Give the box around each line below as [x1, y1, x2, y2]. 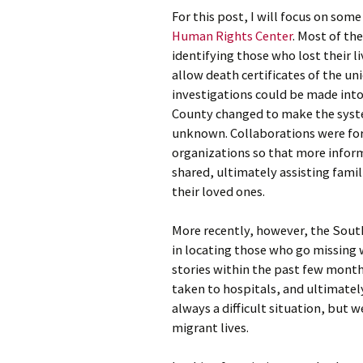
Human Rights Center [172, 28, 293, 45]
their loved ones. [172, 183, 265, 200]
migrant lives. [172, 319, 249, 336]
